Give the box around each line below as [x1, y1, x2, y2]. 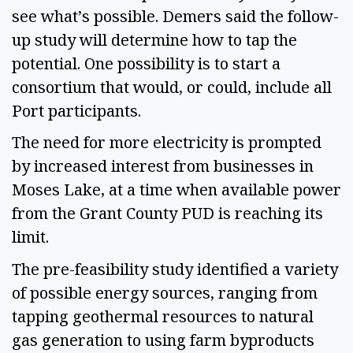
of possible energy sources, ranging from [12, 282, 318, 304]
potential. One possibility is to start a [12, 52, 281, 74]
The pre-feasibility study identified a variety [12, 258, 338, 281]
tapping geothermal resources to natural [12, 306, 314, 328]
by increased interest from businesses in [12, 155, 314, 177]
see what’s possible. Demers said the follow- [12, 5, 339, 27]
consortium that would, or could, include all [12, 76, 332, 98]
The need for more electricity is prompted [12, 132, 321, 154]
